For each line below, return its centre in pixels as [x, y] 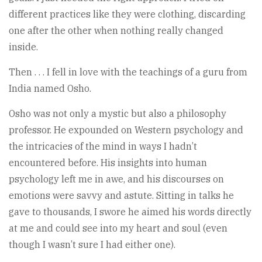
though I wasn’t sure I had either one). [92, 245]
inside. [23, 47]
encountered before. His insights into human [108, 163]
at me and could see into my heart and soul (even [118, 228]
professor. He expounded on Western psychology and [126, 130]
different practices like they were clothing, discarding [127, 14]
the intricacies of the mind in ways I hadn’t [103, 146]
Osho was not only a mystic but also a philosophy [118, 114]
